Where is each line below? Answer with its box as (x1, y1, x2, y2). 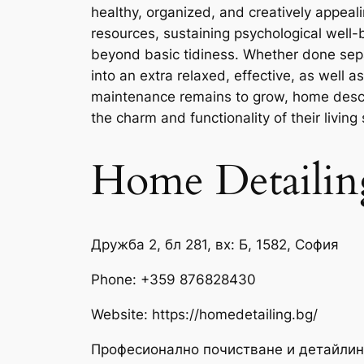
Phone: (91, 271, 141, 288)
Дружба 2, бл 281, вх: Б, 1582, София (91, 236, 339, 253)
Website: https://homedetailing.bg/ (91, 306, 318, 323)
